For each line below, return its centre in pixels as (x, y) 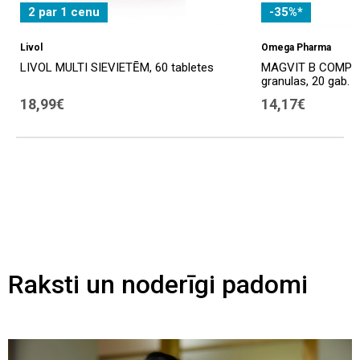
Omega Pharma (296, 47)
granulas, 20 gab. (305, 81)
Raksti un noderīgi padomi (158, 285)
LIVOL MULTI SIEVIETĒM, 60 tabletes (117, 67)
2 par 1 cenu (64, 12)
